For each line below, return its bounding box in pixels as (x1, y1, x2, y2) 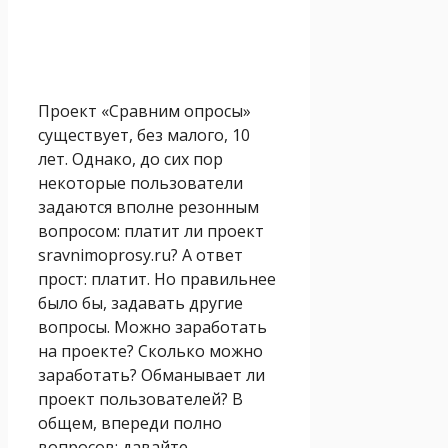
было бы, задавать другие (38, 291, 243, 314)
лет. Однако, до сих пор (38, 147, 223, 170)
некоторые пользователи (38, 171, 243, 194)
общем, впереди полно (38, 411, 222, 434)
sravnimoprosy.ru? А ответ (38, 243, 243, 266)
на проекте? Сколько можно (38, 339, 263, 362)
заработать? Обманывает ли (38, 363, 265, 386)
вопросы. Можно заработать (38, 315, 267, 338)
